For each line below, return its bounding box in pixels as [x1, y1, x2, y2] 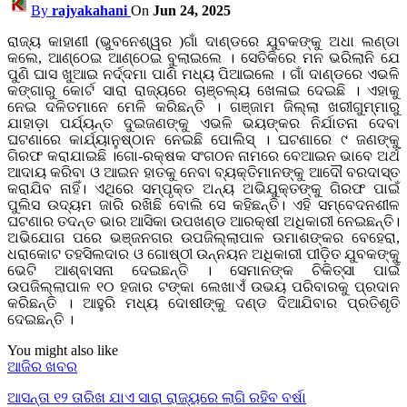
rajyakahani [52, 2, 127, 18]
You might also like [7, 342, 118, 358]
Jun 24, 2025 [153, 2, 231, 18]
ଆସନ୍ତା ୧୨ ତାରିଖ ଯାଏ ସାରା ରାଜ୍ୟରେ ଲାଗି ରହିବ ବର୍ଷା [7, 389, 306, 405]
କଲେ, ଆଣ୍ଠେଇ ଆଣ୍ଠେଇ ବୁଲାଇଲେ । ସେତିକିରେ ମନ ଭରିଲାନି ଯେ [7, 49, 400, 65]
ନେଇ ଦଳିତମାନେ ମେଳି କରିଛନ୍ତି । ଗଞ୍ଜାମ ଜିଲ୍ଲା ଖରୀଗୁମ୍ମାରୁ [7, 98, 400, 114]
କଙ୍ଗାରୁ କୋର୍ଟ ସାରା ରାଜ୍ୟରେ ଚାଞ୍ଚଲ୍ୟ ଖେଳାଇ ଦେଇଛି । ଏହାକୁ [7, 82, 400, 98]
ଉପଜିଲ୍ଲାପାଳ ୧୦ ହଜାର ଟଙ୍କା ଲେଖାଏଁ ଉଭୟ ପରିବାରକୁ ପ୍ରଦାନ [7, 278, 400, 294]
